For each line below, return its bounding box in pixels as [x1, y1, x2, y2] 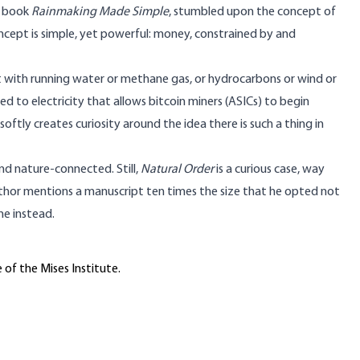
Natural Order [141, 163, 214, 176]
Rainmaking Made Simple [31, 6, 169, 18]
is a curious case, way [214, 163, 325, 176]
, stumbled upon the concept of [169, 6, 336, 18]
